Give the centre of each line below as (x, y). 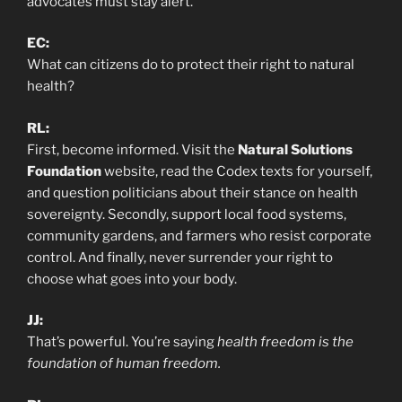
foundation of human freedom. (124, 364)
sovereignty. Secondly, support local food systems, (187, 214)
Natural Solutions (295, 149)
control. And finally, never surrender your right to (180, 257)
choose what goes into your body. (132, 279)
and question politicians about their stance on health (192, 192)
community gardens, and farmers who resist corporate (199, 236)
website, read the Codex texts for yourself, (237, 171)
